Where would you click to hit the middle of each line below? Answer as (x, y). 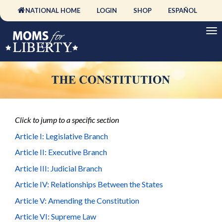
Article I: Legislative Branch (61, 136)
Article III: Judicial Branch (58, 168)
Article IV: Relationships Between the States (89, 184)
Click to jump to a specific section (67, 120)
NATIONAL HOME (53, 10)
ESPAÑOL (182, 10)
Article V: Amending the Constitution (77, 200)
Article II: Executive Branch (61, 152)
